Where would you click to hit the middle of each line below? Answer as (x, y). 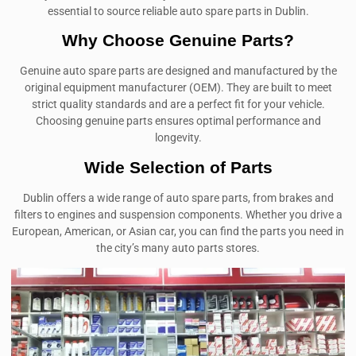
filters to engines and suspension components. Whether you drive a (178, 215)
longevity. (178, 138)
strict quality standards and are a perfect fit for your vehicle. (178, 105)
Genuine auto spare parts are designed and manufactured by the (178, 72)
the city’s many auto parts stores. (178, 248)
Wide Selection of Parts (178, 167)
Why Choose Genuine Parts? (178, 41)
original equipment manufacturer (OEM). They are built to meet (178, 88)
